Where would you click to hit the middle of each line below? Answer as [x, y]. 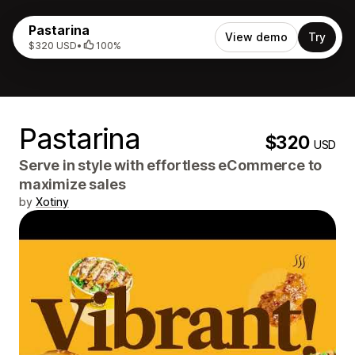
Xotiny [52, 202]
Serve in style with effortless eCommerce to [171, 165]
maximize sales [73, 184]
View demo [256, 37]
